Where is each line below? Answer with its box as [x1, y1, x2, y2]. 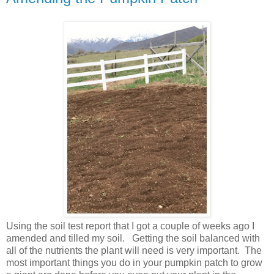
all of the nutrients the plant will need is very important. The [6, 245, 262, 256]
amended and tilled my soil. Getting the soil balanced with [6, 233, 260, 244]
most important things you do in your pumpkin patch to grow [6, 257, 262, 268]
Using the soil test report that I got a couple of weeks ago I [6, 221, 254, 232]
